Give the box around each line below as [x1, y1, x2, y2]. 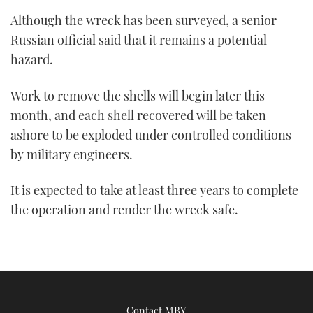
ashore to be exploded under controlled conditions [10, 126, 291, 143]
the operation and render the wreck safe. [10, 201, 238, 218]
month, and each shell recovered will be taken [10, 106, 266, 124]
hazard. [10, 51, 53, 68]
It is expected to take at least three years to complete [10, 182, 298, 198]
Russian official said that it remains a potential [10, 31, 267, 49]
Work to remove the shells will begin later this [10, 87, 265, 104]
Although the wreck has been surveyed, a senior [10, 12, 277, 29]
